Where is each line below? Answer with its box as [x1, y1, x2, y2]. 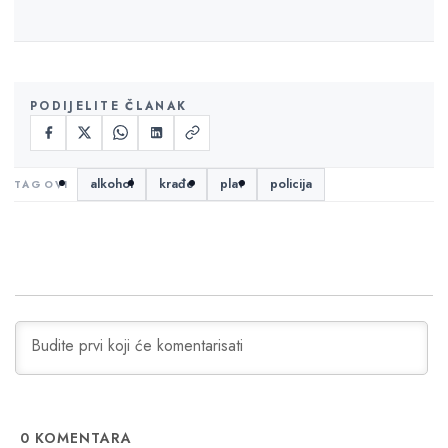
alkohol [90, 174, 134, 193]
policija [270, 174, 313, 193]
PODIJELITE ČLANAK [30, 97, 188, 114]
